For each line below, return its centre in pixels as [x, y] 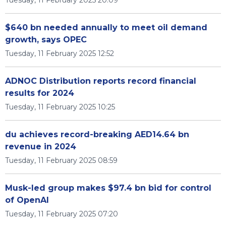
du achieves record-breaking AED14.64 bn [97, 134]
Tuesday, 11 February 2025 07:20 [62, 214]
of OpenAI [27, 200]
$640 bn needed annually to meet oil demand [106, 27]
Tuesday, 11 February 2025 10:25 [60, 107]
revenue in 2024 [41, 147]
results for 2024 [40, 93]
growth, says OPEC [46, 40]
